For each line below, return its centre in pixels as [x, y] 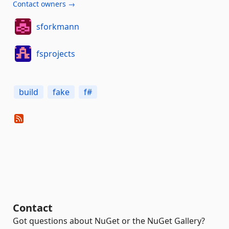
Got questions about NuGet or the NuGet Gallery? [109, 221]
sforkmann [58, 26]
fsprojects [55, 53]
